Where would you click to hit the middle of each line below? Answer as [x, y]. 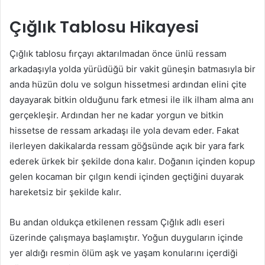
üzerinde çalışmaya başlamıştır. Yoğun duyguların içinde [126, 237]
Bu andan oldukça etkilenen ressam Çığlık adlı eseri [117, 222]
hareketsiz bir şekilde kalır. [65, 192]
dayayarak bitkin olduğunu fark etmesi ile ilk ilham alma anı [132, 99]
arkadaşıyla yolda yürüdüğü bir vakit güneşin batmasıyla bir [132, 69]
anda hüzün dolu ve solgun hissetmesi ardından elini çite [128, 84]
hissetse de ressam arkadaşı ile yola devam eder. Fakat [124, 130]
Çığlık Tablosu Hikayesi [104, 27]
